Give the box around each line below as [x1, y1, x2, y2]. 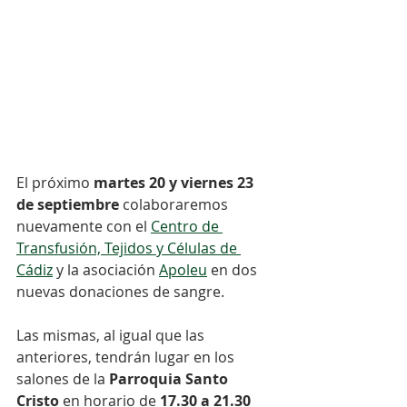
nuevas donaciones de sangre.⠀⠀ [16, 282, 246, 303]
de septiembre [16, 194, 123, 215]
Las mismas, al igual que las [16, 325, 208, 346]
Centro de [151, 216, 223, 237]
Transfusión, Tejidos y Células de [16, 238, 241, 259]
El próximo [16, 173, 94, 194]
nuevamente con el [16, 216, 151, 237]
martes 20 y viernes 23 [94, 173, 257, 194]
